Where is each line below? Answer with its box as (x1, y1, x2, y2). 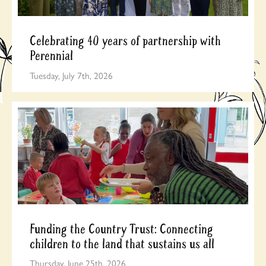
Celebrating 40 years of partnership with (30, 33, 221, 50)
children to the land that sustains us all (30, 235, 214, 252)
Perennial (30, 47, 73, 65)
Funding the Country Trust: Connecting (30, 220, 213, 237)
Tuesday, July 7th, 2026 (30, 68, 113, 82)
